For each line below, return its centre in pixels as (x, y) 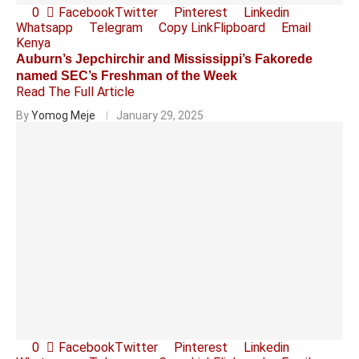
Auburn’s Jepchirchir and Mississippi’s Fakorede (164, 59)
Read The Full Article (75, 92)
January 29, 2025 (160, 115)
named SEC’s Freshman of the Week (127, 76)
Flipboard (239, 28)
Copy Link (186, 28)
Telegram (116, 28)
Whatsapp (44, 28)
